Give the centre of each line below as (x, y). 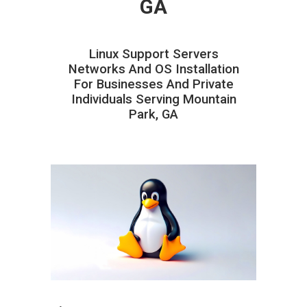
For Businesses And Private (153, 84)
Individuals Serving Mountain (153, 99)
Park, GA (153, 114)
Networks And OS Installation (153, 69)
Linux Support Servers (153, 54)
